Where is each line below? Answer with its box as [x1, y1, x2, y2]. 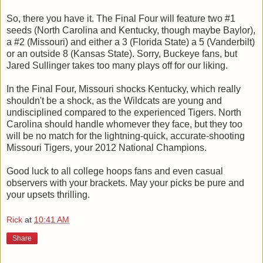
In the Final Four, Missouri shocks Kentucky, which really [6, 83, 241, 94]
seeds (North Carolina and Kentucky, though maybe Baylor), [6, 25, 255, 35]
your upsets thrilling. [6, 189, 90, 200]
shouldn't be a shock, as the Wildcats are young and [6, 95, 222, 106]
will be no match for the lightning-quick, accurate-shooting [6, 130, 245, 141]
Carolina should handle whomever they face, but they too [6, 119, 242, 129]
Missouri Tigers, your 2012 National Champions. [6, 142, 207, 153]
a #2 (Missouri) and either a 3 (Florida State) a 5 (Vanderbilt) [6, 36, 255, 47]
